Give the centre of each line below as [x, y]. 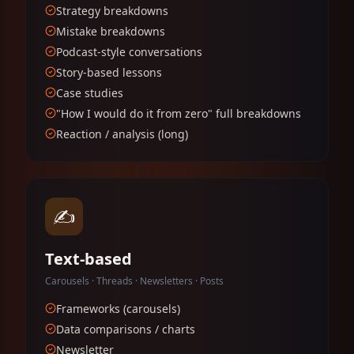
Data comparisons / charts [126, 329]
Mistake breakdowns [111, 31]
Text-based [88, 259]
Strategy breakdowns [112, 11]
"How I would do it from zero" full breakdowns [179, 113]
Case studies [90, 93]
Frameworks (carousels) [118, 309]
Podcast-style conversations [129, 52]
